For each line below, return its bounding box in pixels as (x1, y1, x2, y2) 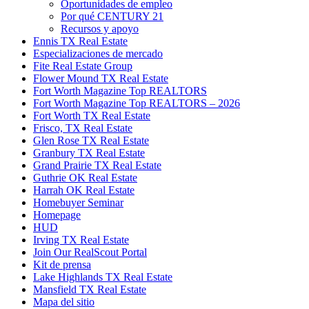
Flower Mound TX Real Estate (33, 72, 168, 85)
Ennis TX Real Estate (33, 35, 128, 48)
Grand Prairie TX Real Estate (33, 159, 161, 172)
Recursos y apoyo (61, 23, 139, 35)
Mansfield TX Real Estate (33, 283, 146, 296)
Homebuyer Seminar (33, 197, 123, 209)
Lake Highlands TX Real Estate (33, 271, 172, 283)
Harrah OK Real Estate (33, 184, 134, 197)
